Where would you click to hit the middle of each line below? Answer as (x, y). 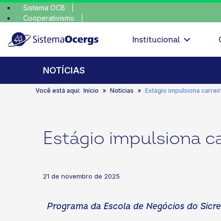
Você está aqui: (59, 91)
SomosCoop (43, 28)
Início (91, 91)
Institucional (156, 40)
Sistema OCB (44, 8)
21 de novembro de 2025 (81, 176)
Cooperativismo (49, 18)
